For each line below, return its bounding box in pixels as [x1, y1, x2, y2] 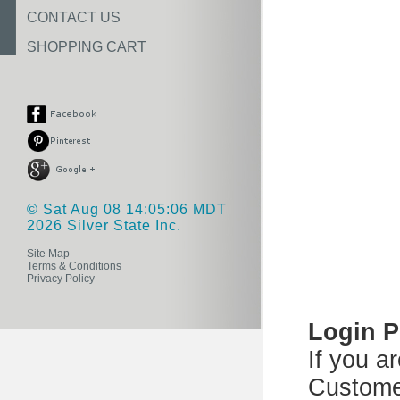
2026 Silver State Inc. [27, 218, 181, 233]
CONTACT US [27, 10, 121, 25]
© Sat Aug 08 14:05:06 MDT [27, 202, 227, 217]
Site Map [27, 247, 70, 260]
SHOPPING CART [27, 39, 146, 54]
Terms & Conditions [27, 260, 121, 272]
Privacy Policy [27, 272, 95, 285]
